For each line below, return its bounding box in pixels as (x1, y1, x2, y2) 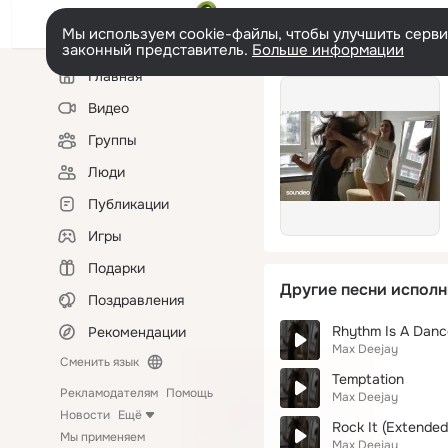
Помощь (166, 385, 213, 401)
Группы (88, 131, 137, 149)
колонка (52, 76, 99, 92)
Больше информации (252, 40, 404, 60)
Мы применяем (60, 429, 145, 445)
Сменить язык (60, 354, 139, 370)
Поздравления (88, 291, 184, 309)
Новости (60, 407, 110, 423)
